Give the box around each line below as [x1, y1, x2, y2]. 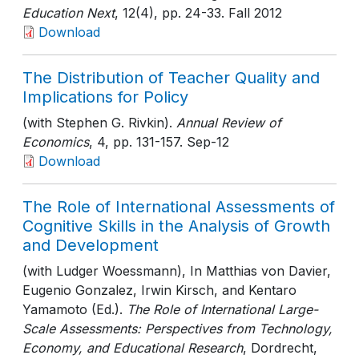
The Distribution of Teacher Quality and [22, 68, 320, 87]
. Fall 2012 [221, 5, 282, 21]
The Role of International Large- [127, 301, 318, 317]
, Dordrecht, [243, 340, 317, 356]
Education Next [22, 5, 115, 21]
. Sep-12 [179, 134, 229, 150]
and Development [22, 236, 159, 255]
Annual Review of [176, 115, 281, 131]
